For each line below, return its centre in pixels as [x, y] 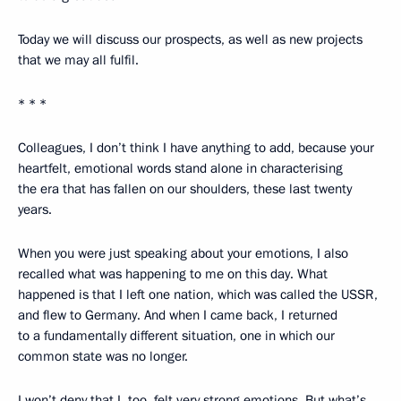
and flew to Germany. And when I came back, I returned [178, 315]
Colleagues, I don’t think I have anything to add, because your [196, 148]
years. [35, 209]
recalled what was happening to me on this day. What [173, 274]
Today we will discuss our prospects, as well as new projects [190, 39]
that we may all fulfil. [78, 60]
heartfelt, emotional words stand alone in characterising [180, 168]
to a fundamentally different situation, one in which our [176, 336]
